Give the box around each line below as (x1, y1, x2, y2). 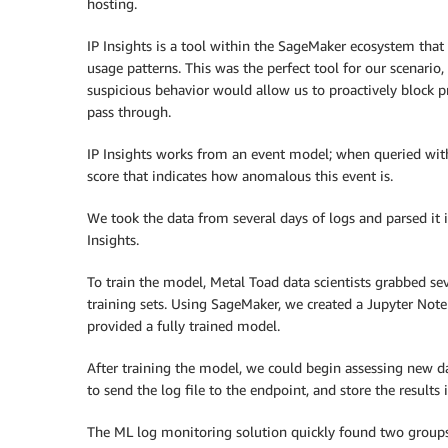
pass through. (87, 102, 171, 120)
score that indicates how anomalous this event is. (87, 166, 393, 184)
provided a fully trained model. (87, 316, 280, 334)
